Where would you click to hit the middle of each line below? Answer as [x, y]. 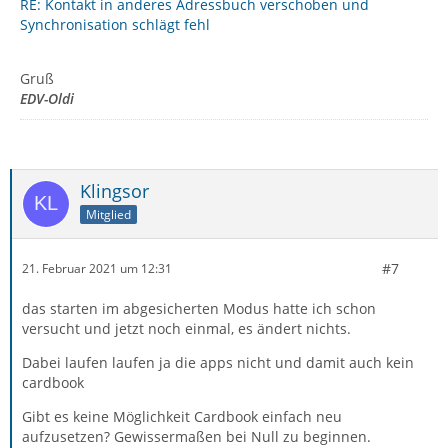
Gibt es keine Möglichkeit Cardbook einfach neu [182, 416]
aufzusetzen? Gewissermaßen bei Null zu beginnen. [196, 436]
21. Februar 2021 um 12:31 [97, 269]
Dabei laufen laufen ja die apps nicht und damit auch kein [218, 362]
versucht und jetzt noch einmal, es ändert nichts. [186, 328]
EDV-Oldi [47, 98]
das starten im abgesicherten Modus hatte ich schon [199, 308]
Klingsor [114, 190]
